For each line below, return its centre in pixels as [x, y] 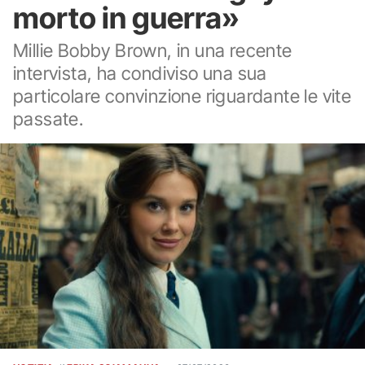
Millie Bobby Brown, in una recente [153, 50]
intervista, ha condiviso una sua [140, 73]
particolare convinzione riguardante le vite [182, 96]
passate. [48, 119]
